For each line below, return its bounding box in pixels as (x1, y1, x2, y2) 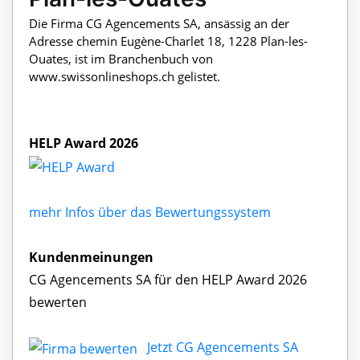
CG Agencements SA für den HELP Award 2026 (29, 270, 307, 288)
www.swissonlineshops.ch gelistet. (29, 68, 220, 85)
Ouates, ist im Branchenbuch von (29, 51, 213, 67)
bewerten (29, 292, 87, 311)
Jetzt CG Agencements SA (147, 337, 298, 356)
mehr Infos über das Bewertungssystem (29, 202, 271, 221)
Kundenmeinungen (29, 247, 153, 266)
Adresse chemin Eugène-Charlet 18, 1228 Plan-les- (29, 33, 308, 50)
